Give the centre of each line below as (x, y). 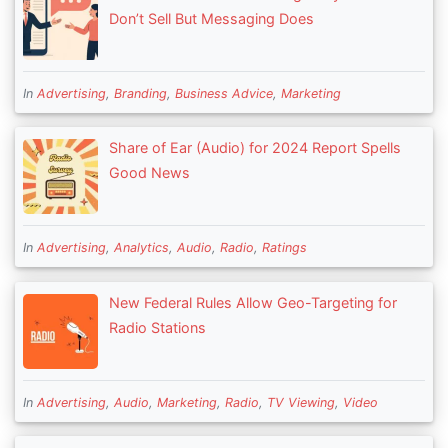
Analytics (141, 248)
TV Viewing (301, 402)
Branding (140, 93)
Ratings (284, 248)
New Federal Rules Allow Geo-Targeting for (252, 302)
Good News (149, 172)
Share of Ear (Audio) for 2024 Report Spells (254, 147)
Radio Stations (157, 327)
